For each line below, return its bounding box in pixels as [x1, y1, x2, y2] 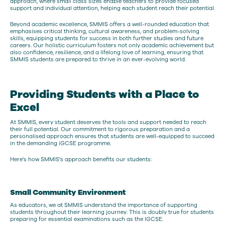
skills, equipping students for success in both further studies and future [10, 34, 203, 42]
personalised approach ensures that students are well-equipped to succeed [10, 133, 214, 141]
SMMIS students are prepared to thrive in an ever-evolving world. [10, 55, 186, 63]
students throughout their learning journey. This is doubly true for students [10, 208, 214, 216]
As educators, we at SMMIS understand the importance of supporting [10, 201, 197, 209]
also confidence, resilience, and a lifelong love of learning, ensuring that [10, 48, 203, 56]
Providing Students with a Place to [10, 87, 199, 102]
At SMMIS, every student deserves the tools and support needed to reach [10, 119, 206, 127]
